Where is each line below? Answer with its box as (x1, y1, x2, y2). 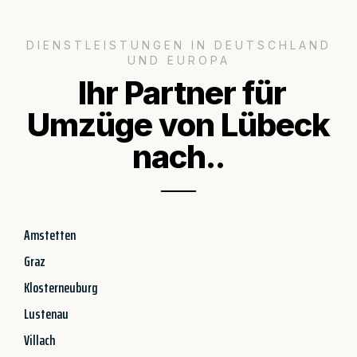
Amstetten (24, 223, 76, 246)
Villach (24, 328, 55, 351)
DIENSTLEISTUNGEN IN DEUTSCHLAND (25, 37, 331, 52)
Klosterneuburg (24, 276, 98, 299)
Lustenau (24, 302, 69, 325)
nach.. (132, 136, 225, 176)
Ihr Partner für (71, 73, 286, 112)
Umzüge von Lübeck (27, 104, 330, 144)
